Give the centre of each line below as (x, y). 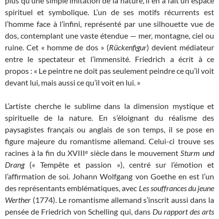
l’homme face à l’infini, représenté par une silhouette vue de (109, 24)
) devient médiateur (180, 47)
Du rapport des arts (183, 212)
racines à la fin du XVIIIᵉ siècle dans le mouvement (93, 153)
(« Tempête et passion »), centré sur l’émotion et (119, 165)
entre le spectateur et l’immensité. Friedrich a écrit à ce (109, 59)
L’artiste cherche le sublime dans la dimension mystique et (109, 106)
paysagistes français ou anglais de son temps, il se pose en (109, 130)
